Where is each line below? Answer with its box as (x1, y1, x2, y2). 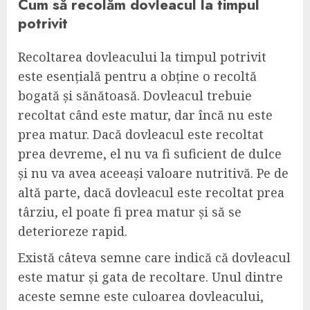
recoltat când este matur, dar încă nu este (18, 107, 273, 124)
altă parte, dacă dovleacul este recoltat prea (18, 184, 284, 201)
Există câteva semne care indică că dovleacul (18, 249, 291, 266)
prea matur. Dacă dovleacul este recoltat (18, 126, 264, 143)
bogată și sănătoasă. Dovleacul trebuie (18, 87, 252, 104)
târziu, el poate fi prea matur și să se (18, 203, 241, 221)
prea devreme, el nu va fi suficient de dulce (18, 145, 282, 163)
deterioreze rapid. (18, 223, 127, 240)
